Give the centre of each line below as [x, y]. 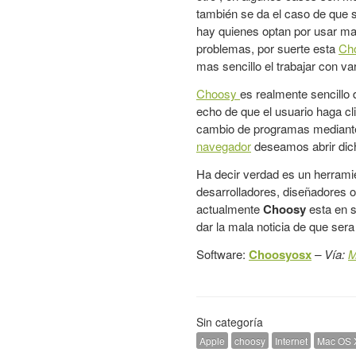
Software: [222, 254]
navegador [224, 146]
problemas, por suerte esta [267, 48]
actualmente [230, 209]
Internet [291, 341]
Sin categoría [230, 322]
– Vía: [331, 254]
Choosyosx [280, 254]
